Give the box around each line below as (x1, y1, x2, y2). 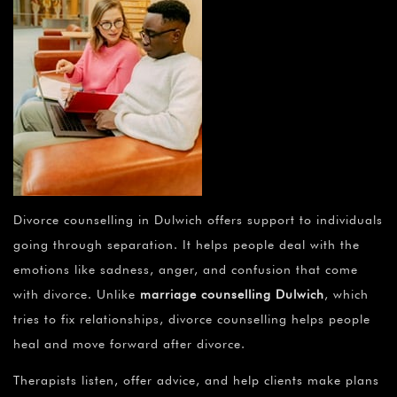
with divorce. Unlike (13, 287, 140, 302)
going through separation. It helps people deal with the (13, 237, 360, 253)
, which (324, 287, 369, 302)
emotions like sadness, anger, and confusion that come (13, 262, 358, 277)
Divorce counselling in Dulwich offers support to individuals (13, 213, 383, 228)
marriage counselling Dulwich (140, 287, 324, 302)
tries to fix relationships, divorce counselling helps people (13, 312, 370, 327)
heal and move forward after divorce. (13, 337, 245, 352)
